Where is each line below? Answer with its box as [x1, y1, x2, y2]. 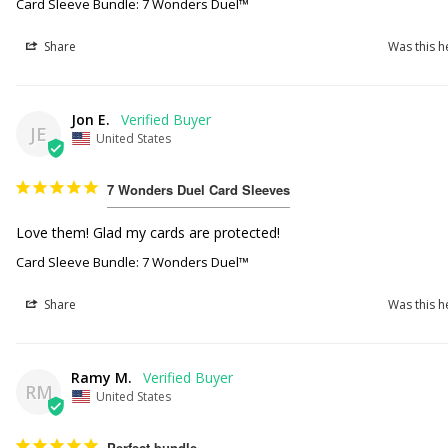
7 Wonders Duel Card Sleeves [107, 179, 291, 199]
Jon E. [71, 109, 111, 129]
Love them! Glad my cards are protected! [16, 222, 281, 242]
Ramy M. [71, 367, 133, 387]
